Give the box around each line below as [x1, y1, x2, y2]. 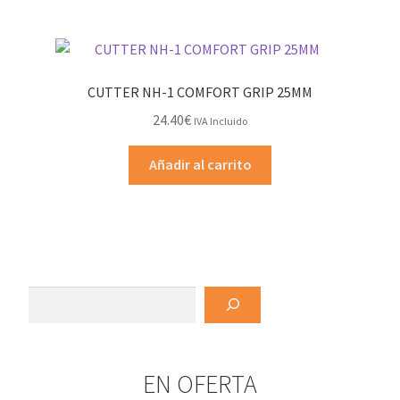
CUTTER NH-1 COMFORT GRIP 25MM [87, 82, 312, 101]
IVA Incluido [194, 113, 247, 128]
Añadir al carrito [148, 155, 252, 174]
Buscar [19, 287, 56, 304]
